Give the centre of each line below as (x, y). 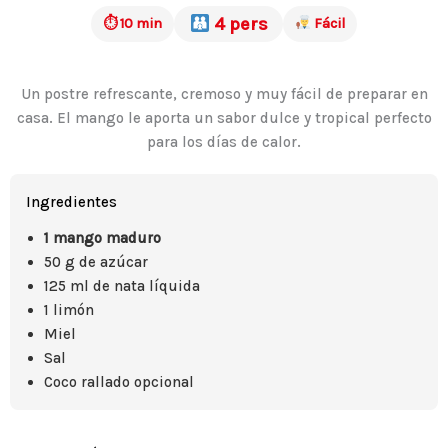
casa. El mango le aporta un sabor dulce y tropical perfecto (224, 118)
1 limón (69, 310)
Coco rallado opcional (119, 382)
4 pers (238, 24)
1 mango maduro (102, 238)
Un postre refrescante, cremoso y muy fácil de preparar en (224, 94)
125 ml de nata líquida (122, 286)
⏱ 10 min (133, 23)
